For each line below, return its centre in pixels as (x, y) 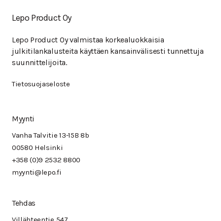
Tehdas (24, 203)
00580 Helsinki (37, 148)
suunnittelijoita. (39, 63)
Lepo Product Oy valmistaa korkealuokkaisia (88, 40)
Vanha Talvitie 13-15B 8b (51, 135)
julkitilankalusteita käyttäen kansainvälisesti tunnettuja (108, 51)
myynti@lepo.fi (37, 172)
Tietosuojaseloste (41, 84)
